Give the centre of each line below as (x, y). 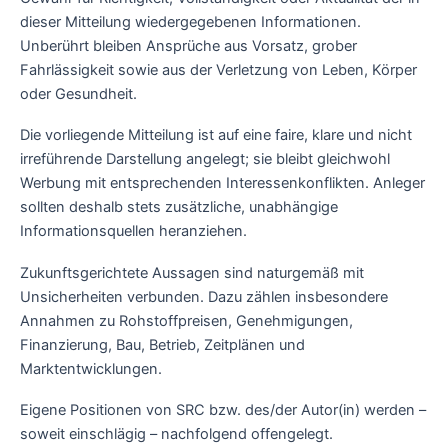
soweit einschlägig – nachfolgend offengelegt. (176, 434)
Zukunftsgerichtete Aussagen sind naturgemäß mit (192, 272)
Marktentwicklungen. (91, 368)
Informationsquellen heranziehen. (133, 231)
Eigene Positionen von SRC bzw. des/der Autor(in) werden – (223, 410)
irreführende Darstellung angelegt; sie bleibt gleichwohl (205, 159)
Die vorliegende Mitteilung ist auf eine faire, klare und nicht (216, 135)
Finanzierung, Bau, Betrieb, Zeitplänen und (162, 344)
